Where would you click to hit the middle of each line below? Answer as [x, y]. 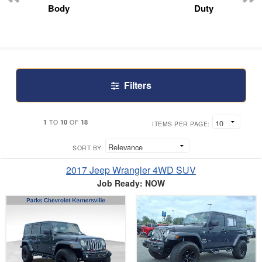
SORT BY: [88, 147]
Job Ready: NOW [131, 183]
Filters [137, 85]
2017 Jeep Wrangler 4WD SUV [131, 170]
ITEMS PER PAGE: [181, 123]
